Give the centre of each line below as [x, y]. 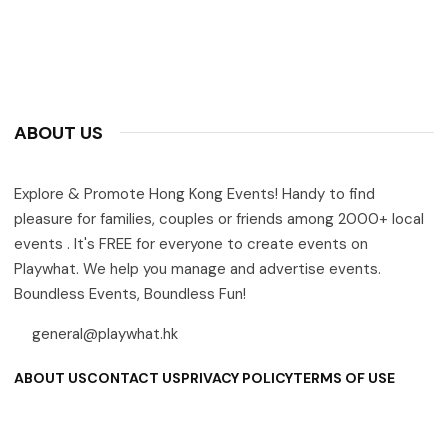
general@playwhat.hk [105, 333]
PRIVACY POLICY [237, 377]
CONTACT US [134, 377]
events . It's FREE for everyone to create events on [191, 243]
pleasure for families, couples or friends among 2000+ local [219, 218]
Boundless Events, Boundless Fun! [130, 293]
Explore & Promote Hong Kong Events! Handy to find [194, 193]
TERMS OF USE [344, 377]
